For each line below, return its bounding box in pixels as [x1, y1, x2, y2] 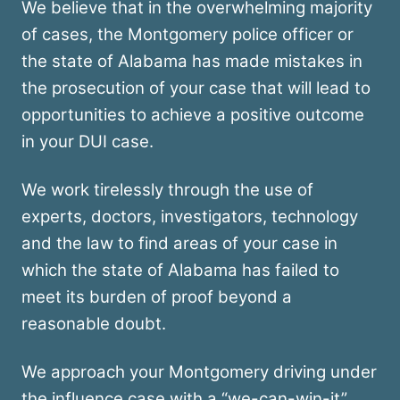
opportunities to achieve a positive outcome [21, 104, 364, 126]
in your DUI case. [21, 131, 154, 153]
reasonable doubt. [21, 313, 166, 335]
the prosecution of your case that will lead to [21, 78, 371, 99]
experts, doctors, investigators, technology [21, 206, 358, 228]
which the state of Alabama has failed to [21, 260, 339, 281]
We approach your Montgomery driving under [21, 362, 377, 383]
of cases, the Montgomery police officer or [21, 24, 354, 46]
